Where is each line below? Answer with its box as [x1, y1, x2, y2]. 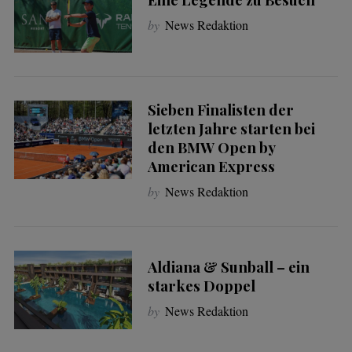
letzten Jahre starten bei [147, 119, 315, 138]
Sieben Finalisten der [147, 100, 294, 119]
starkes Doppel [147, 276, 255, 296]
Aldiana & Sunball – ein [147, 257, 310, 277]
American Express [147, 156, 275, 176]
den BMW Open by [147, 137, 275, 157]
